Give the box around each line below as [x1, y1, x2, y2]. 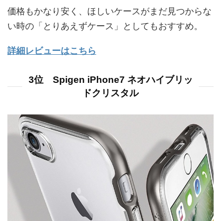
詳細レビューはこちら [7, 46, 96, 56]
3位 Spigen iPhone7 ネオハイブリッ [28, 74, 193, 85]
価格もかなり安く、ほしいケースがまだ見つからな [7, 6, 212, 17]
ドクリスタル [82, 88, 139, 99]
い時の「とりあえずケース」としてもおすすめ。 [7, 21, 203, 32]
